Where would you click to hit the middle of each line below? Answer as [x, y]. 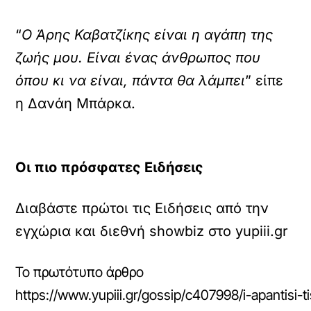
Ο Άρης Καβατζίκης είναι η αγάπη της [148, 35]
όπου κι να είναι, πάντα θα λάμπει [131, 81]
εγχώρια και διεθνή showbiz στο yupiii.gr [152, 231]
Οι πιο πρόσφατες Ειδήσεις [110, 167]
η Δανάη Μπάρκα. [76, 103]
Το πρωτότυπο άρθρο [80, 272]
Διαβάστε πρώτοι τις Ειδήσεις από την [142, 208]
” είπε [264, 81]
